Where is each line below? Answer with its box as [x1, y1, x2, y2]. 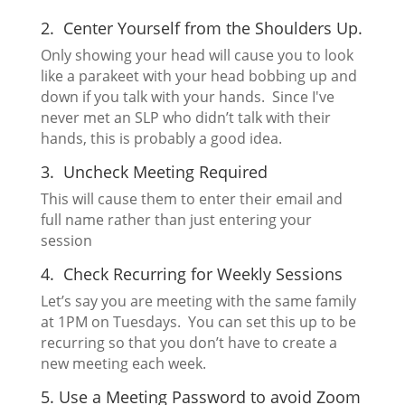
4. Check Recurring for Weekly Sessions [40, 263, 343, 286]
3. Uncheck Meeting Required [40, 161, 268, 184]
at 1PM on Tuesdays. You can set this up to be [40, 312, 356, 333]
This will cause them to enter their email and [40, 189, 343, 210]
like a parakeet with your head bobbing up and [40, 66, 357, 87]
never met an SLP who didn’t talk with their [40, 108, 331, 128]
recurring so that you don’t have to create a [40, 333, 337, 353]
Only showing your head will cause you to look [40, 45, 353, 66]
